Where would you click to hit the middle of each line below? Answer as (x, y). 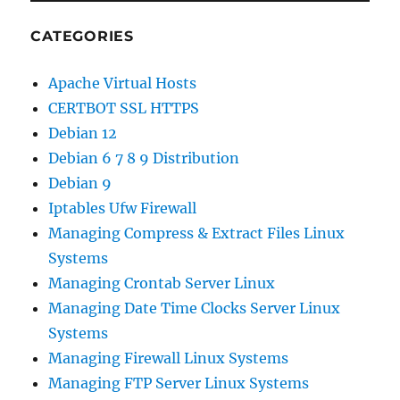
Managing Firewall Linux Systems (169, 358)
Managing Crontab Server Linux (162, 283)
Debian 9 (80, 183)
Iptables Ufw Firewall (123, 208)
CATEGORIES (82, 37)
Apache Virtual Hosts (123, 83)
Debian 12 (83, 133)
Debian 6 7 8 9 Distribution (144, 158)
